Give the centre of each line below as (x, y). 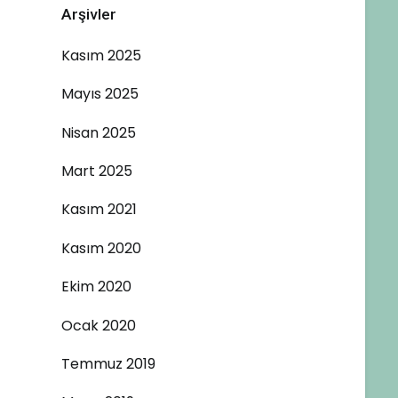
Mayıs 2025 (100, 94)
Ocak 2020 (99, 325)
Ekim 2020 (96, 287)
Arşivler (89, 15)
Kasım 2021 (99, 210)
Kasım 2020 (101, 248)
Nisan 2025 (99, 132)
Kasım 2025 (101, 55)
